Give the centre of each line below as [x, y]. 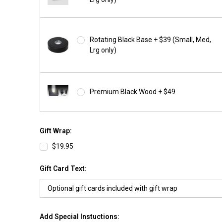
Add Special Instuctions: [79, 216]
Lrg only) [103, 50]
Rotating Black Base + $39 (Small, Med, [151, 39]
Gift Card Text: [63, 168]
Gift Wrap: [55, 131]
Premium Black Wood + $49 [133, 92]
